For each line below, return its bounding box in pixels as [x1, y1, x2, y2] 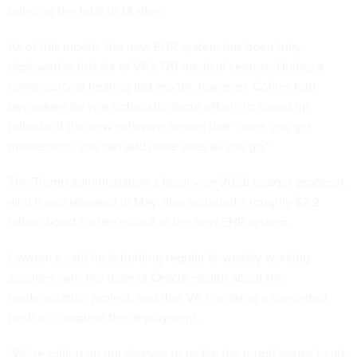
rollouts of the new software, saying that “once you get [8, 116, 312, 135]
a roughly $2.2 [240, 192, 320, 211]
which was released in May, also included [8, 192, 240, 211]
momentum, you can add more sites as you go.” [8, 136, 273, 155]
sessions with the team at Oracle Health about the [8, 268, 284, 287]
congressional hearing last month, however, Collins [8, 76, 294, 96]
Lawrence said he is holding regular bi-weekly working [8, 248, 310, 267]
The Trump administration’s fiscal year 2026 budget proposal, [8, 172, 347, 191]
